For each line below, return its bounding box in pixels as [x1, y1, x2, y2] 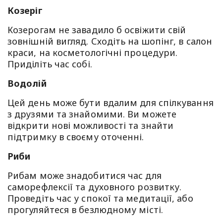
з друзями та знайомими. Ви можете [7, 108, 176, 120]
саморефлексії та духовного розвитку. [7, 180, 182, 193]
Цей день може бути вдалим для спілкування [7, 96, 214, 109]
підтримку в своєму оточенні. [7, 130, 144, 143]
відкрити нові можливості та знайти [7, 119, 174, 131]
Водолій [7, 77, 47, 89]
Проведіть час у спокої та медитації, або [7, 192, 193, 204]
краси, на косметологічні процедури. [7, 46, 178, 58]
